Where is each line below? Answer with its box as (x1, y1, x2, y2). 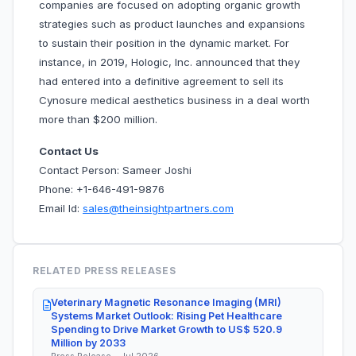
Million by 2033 (51, 337, 126, 350)
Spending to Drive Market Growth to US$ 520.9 (51, 323, 282, 336)
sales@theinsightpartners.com (83, 202, 234, 215)
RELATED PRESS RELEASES (33, 265, 176, 277)
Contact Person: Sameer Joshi (39, 164, 195, 177)
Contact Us (39, 145, 99, 158)
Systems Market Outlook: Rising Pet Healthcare (51, 310, 282, 323)
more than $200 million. (39, 113, 157, 126)
